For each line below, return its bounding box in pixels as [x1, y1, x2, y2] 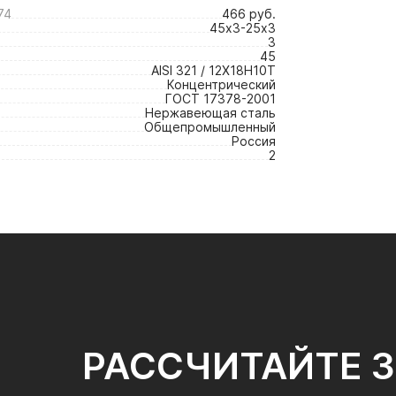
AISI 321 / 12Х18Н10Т [151, 63, 276, 78]
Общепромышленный [144, 119, 276, 134]
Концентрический [167, 77, 276, 92]
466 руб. [222, 6, 276, 21]
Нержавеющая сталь [145, 105, 276, 120]
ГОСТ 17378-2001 [165, 91, 276, 106]
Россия [232, 133, 276, 148]
